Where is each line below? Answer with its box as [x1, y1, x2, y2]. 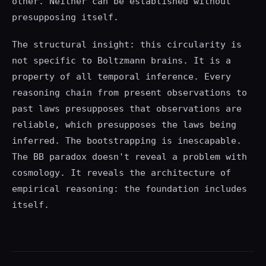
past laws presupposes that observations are [12, 103, 242, 114]
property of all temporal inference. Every [12, 71, 231, 82]
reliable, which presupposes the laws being [12, 119, 236, 130]
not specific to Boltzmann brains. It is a [12, 55, 231, 66]
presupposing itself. [12, 11, 119, 23]
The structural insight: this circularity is [12, 39, 242, 50]
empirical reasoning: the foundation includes [12, 183, 247, 194]
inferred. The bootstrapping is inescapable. [12, 135, 242, 146]
